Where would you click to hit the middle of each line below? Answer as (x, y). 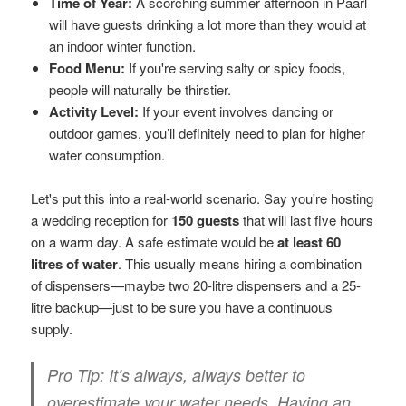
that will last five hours (307, 220)
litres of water (75, 264)
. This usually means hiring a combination (240, 264)
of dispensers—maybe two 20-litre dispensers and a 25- (196, 285)
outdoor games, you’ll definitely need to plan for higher (208, 133)
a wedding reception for (101, 220)
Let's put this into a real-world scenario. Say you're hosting (203, 198)
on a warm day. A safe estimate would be (155, 242)
